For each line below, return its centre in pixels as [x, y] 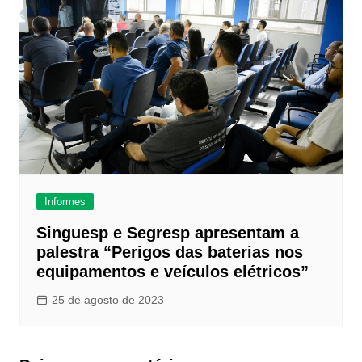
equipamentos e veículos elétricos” [172, 271]
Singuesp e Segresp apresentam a [167, 232]
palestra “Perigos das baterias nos [169, 252]
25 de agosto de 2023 [107, 299]
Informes [65, 201]
